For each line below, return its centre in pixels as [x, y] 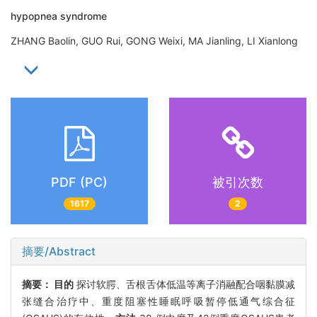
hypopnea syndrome [59, 16]
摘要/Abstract [59, 251]
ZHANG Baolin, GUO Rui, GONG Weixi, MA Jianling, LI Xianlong [158, 40]
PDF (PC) [79, 183]
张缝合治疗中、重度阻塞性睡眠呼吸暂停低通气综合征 [158, 301]
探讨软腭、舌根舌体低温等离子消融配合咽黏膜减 [185, 284]
